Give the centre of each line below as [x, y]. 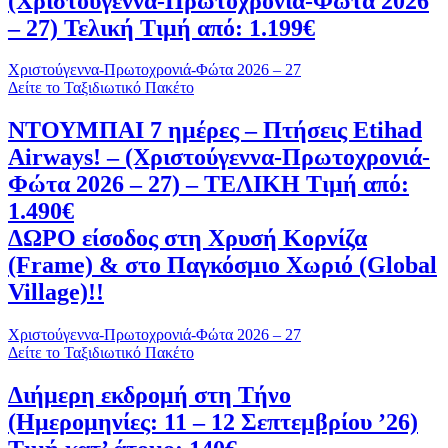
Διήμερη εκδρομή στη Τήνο [149, 395]
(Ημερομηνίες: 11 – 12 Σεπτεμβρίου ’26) [213, 422]
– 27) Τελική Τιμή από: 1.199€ [161, 27]
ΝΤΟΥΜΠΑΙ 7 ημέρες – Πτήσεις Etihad [215, 130]
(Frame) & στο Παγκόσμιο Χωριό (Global [222, 265]
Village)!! [56, 292]
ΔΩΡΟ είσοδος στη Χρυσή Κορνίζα [187, 238]
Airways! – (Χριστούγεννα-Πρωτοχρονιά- [219, 157]
